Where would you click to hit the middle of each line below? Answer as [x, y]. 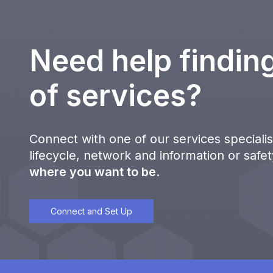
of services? [119, 95]
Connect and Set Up [91, 211]
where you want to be [93, 172]
